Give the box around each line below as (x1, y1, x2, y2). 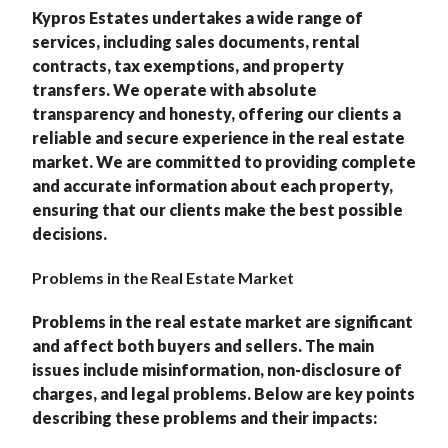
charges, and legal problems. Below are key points (32, 384, 415, 403)
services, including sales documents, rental (32, 32, 360, 51)
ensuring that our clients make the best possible (32, 200, 403, 219)
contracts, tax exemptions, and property (32, 56, 344, 75)
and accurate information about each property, (32, 176, 393, 195)
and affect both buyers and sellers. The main (32, 336, 374, 355)
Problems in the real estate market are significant (32, 312, 413, 331)
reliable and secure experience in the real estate (32, 128, 405, 147)
